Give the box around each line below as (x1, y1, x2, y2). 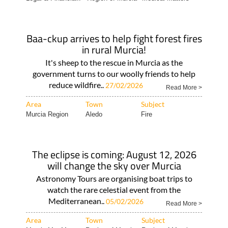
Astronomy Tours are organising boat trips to (36, 174, 192, 183)
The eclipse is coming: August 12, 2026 (32, 147, 196, 162)
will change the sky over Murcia (47, 158, 181, 174)
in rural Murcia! (82, 42, 146, 58)
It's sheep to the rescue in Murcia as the (45, 58, 183, 67)
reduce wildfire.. (49, 80, 105, 90)
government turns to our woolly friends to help (33, 69, 195, 78)
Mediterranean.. (48, 196, 106, 206)
